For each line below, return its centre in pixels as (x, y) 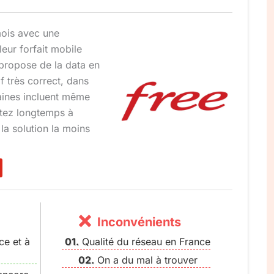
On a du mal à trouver (147, 260)
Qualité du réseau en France (146, 241)
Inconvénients (139, 222)
